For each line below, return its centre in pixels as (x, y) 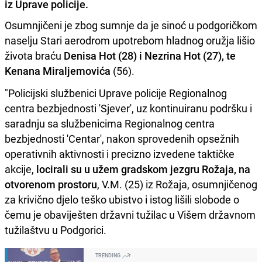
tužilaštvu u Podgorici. (56, 230)
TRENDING (108, 255)
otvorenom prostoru (51, 184)
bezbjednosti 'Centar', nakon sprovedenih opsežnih (122, 138)
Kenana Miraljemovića (58, 70)
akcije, (20, 169)
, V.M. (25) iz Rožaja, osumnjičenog (177, 184)
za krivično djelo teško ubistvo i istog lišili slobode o (122, 199)
